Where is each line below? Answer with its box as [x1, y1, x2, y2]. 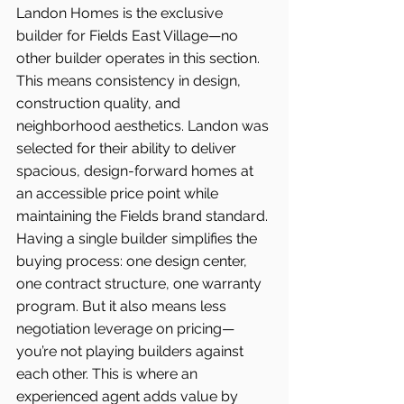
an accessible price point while [16, 185, 222, 202]
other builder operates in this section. [16, 50, 263, 67]
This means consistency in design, [16, 72, 244, 89]
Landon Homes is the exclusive [16, 5, 226, 22]
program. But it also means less [16, 298, 230, 315]
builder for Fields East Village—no [16, 27, 242, 44]
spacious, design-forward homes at [16, 162, 257, 179]
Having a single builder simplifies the [16, 230, 261, 247]
